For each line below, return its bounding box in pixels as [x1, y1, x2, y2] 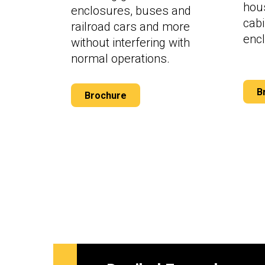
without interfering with [71, 35, 190, 50]
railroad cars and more [71, 20, 190, 34]
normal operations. [71, 51, 170, 66]
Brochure [85, 89, 127, 101]
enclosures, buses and [71, 4, 191, 18]
